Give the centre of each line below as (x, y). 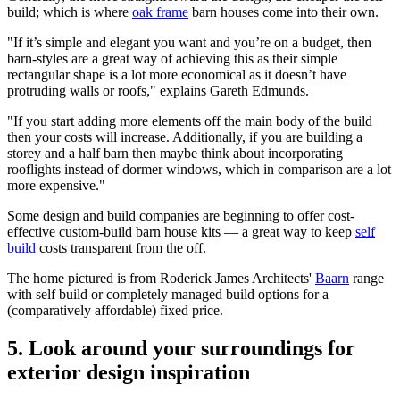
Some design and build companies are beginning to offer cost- (181, 215)
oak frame (160, 12)
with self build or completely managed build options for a (168, 294)
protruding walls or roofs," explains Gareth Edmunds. (160, 90)
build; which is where (70, 12)
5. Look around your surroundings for (181, 348)
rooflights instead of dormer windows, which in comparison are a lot (199, 169)
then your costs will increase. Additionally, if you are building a (185, 137)
